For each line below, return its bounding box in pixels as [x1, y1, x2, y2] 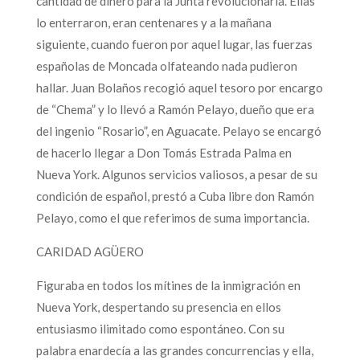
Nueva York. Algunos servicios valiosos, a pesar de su [35, 166, 317, 182]
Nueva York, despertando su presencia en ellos [35, 299, 281, 314]
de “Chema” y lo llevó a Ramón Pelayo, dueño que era [35, 101, 314, 117]
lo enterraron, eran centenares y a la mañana [35, 14, 272, 30]
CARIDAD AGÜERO [35, 243, 144, 259]
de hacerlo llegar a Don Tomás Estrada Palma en [35, 145, 292, 160]
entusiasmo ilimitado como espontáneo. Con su [35, 321, 284, 336]
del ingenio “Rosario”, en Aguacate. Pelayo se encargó [35, 123, 321, 138]
